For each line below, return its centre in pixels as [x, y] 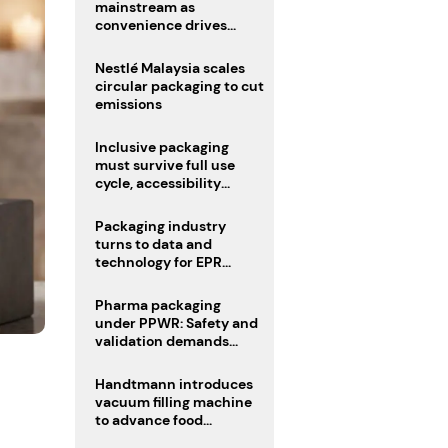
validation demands [162, 340]
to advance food [149, 419]
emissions [129, 103]
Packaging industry [161, 225]
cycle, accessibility [158, 182]
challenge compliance [169, 358]
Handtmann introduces [174, 383]
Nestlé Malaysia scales [170, 67]
